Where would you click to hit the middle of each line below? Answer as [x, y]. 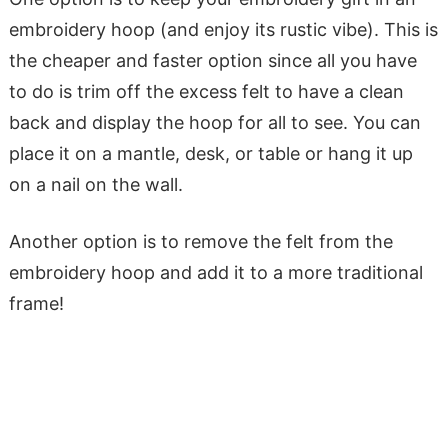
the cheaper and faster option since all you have [212, 61]
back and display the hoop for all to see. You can [214, 123]
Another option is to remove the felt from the [200, 242]
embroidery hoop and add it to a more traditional [215, 273]
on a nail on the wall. [95, 185]
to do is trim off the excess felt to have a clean [206, 92]
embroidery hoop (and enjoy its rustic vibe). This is [223, 30]
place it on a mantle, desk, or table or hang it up [210, 154]
